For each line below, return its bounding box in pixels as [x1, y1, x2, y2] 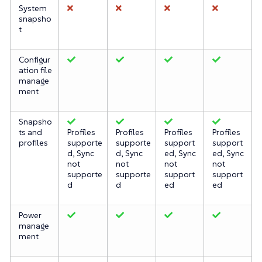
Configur [18, 54, 50, 65]
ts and [18, 126, 42, 137]
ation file [18, 64, 52, 75]
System [18, 2, 47, 13]
